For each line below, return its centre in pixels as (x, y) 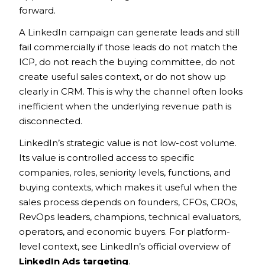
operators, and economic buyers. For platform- (125, 231)
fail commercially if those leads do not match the (128, 47)
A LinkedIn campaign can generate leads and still (129, 32)
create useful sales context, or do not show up (122, 76)
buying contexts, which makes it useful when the (128, 187)
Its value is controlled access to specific (107, 157)
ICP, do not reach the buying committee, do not (127, 62)
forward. (37, 10)
